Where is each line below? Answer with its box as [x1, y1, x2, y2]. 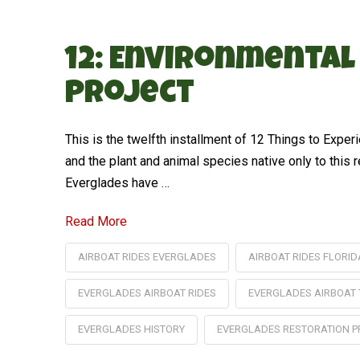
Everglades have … [64, 174, 170, 190]
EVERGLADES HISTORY [77, 322, 185, 335]
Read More [64, 213, 127, 229]
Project [64, 79, 194, 112]
